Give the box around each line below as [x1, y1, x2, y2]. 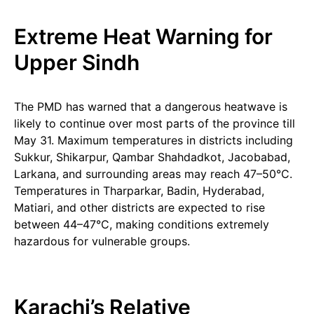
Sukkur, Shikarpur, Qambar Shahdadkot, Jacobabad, [14, 150, 290, 164]
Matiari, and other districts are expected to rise [14, 200, 265, 214]
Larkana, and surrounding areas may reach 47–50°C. [14, 167, 292, 181]
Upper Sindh [14, 50, 139, 75]
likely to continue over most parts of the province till [14, 116, 295, 130]
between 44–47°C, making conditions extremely [14, 217, 269, 231]
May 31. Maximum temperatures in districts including [14, 133, 293, 147]
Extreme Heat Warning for [14, 24, 273, 49]
